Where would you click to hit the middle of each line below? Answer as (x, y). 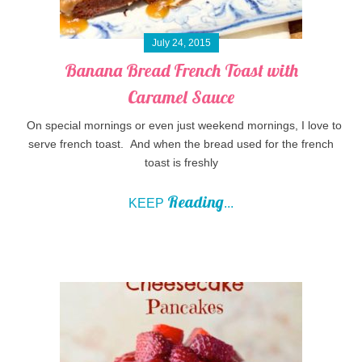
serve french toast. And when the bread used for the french (181, 144)
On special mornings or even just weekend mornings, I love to (181, 126)
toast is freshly (181, 163)
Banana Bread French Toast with (181, 71)
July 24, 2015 (181, 43)
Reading (196, 202)
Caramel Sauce (181, 97)
